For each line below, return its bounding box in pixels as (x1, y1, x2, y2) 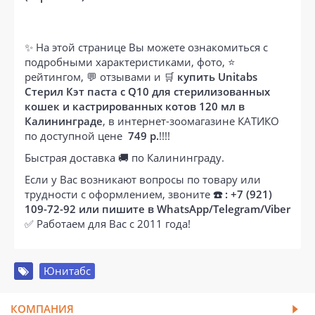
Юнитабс (44, 263, 91, 278)
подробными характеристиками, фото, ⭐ (25, 54, 236, 69)
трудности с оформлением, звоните (25, 186, 213, 201)
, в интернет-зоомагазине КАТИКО (103, 113, 279, 128)
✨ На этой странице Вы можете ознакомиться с (25, 39, 268, 54)
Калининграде (25, 113, 103, 128)
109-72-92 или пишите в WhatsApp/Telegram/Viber (25, 201, 290, 216)
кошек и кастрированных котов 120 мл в (25, 98, 245, 113)
